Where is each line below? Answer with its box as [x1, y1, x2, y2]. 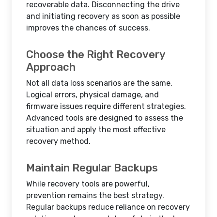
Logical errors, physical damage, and [26, 90, 159, 99]
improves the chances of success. [26, 23, 150, 32]
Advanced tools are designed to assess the [26, 113, 183, 123]
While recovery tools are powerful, [26, 179, 150, 188]
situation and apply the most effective [26, 125, 166, 134]
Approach [26, 61, 76, 74]
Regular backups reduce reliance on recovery [26, 202, 190, 212]
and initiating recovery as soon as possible [26, 12, 180, 21]
